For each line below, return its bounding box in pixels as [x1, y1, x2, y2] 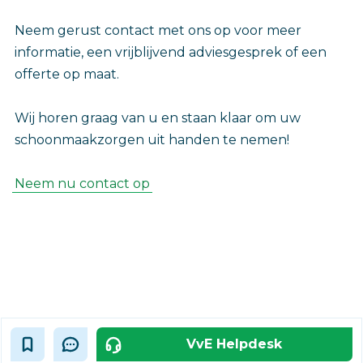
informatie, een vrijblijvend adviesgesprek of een [15, 45, 327, 61]
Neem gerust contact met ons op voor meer [15, 23, 301, 39]
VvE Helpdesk [186, 336, 282, 352]
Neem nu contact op [15, 176, 150, 192]
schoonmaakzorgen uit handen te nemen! [15, 132, 289, 148]
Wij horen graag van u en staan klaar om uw [15, 110, 301, 126]
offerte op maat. [15, 66, 119, 83]
